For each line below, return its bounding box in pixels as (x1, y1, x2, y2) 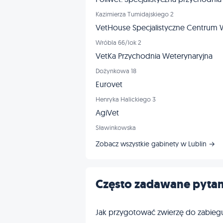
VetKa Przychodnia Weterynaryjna (96, 51, 213, 61)
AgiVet (96, 108, 119, 118)
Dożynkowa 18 (96, 67, 136, 75)
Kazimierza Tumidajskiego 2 (96, 10, 174, 18)
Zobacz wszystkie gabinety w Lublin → (96, 139, 215, 149)
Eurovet (96, 79, 122, 90)
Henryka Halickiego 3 (96, 95, 156, 104)
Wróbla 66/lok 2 (96, 38, 141, 47)
